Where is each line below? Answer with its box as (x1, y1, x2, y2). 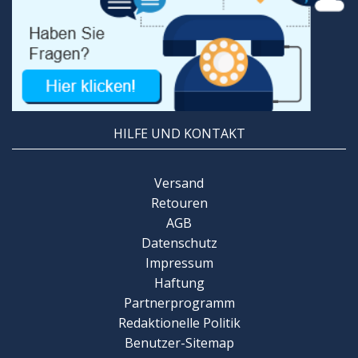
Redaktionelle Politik (117, 313, 241, 332)
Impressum (145, 253, 213, 272)
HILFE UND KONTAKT (113, 124, 245, 142)
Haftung (153, 273, 205, 292)
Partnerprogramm (123, 293, 235, 312)
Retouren (150, 193, 208, 212)
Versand (154, 173, 204, 192)
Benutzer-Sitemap (124, 333, 234, 352)
